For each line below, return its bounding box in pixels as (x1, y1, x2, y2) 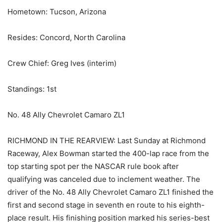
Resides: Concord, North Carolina (7, 33, 125, 43)
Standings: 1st (7, 84, 56, 94)
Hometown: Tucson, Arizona (7, 7, 106, 17)
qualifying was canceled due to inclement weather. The (7, 174, 200, 184)
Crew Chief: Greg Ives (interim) (7, 58, 116, 68)
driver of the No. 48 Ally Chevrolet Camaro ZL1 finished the (7, 187, 214, 197)
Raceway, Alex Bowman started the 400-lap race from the (7, 149, 209, 159)
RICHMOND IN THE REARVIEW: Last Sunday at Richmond (7, 136, 206, 146)
